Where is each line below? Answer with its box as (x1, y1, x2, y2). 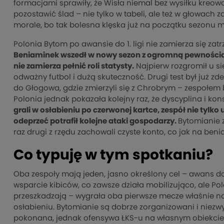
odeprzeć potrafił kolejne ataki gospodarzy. (13, 117, 178, 125)
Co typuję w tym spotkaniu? (13, 148, 213, 162)
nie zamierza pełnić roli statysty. (13, 62, 134, 70)
